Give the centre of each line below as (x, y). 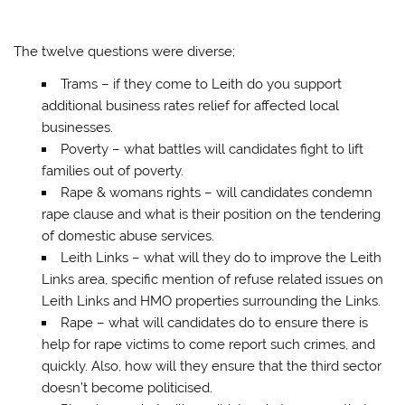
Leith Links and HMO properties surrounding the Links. (211, 301)
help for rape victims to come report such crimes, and (208, 344)
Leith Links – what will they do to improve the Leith (221, 257)
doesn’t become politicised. (127, 387)
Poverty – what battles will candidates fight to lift (212, 149)
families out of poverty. (112, 170)
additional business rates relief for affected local (190, 105)
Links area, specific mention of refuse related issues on (212, 279)
